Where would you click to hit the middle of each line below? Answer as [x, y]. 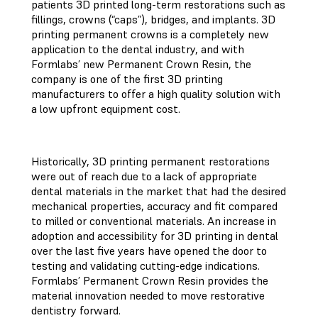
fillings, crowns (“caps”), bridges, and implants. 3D [153, 19]
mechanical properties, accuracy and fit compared [154, 206]
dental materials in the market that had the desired [159, 191]
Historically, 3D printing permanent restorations [150, 161]
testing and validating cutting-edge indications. [146, 265]
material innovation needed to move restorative [148, 295]
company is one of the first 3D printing [127, 79]
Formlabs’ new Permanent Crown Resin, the [141, 64]
